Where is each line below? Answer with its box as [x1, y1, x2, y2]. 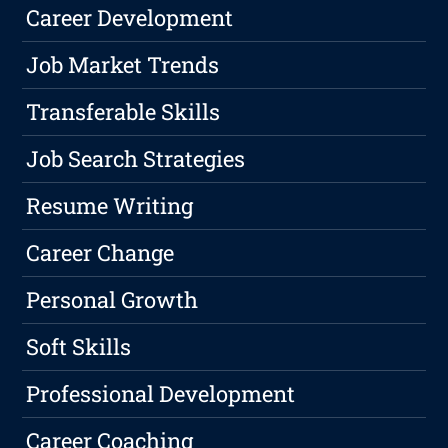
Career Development [26, 2, 234, 32]
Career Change [26, 237, 175, 267]
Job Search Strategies [26, 143, 246, 173]
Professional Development [26, 378, 296, 408]
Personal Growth [26, 284, 199, 314]
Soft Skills [26, 331, 132, 361]
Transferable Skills [26, 96, 221, 126]
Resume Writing [26, 190, 194, 220]
